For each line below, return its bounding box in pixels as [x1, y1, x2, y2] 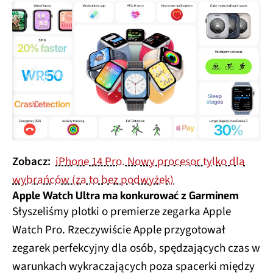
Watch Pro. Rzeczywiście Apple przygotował [12, 221, 225, 238]
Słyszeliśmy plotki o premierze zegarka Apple [12, 203, 231, 220]
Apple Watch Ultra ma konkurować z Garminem [12, 188, 239, 203]
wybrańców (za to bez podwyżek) [12, 171, 174, 188]
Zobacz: [12, 153, 53, 170]
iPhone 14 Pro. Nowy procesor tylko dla [55, 153, 245, 170]
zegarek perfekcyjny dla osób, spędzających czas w [12, 239, 260, 257]
